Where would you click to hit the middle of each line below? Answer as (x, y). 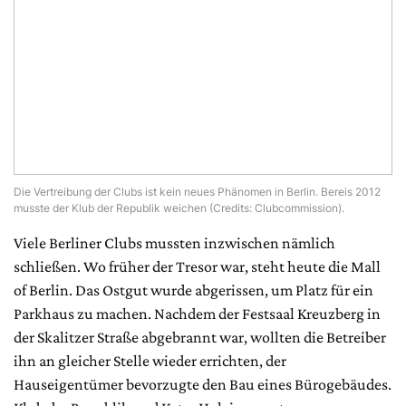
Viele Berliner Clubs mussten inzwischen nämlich (174, 242)
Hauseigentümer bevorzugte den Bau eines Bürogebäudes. (203, 384)
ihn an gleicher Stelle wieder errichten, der (150, 360)
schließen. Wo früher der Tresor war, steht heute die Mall (197, 266)
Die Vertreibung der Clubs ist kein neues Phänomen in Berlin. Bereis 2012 (197, 191)
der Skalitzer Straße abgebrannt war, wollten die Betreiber (200, 337)
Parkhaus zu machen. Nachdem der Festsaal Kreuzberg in (197, 313)
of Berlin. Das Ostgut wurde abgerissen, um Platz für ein (193, 290)
